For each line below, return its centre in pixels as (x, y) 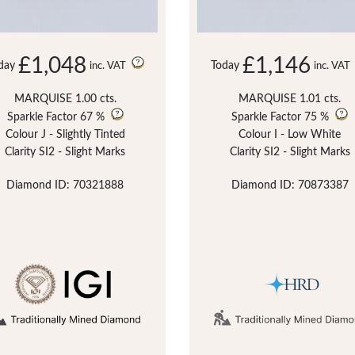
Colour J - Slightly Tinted (65, 134)
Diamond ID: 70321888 (65, 185)
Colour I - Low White (290, 134)
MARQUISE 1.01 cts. (290, 99)
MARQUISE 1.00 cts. (65, 99)
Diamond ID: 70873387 (290, 185)
